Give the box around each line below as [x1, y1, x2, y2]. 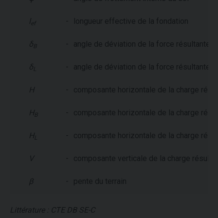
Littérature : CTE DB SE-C [10, 205, 95, 215]
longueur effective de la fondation [73, 16, 188, 26]
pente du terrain [73, 176, 127, 186]
